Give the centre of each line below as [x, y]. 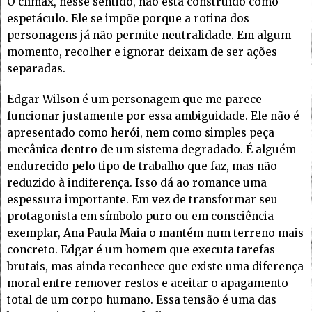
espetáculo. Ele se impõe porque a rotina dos [128, 19]
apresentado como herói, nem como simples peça [141, 133]
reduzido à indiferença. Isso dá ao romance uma [137, 183]
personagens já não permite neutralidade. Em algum [149, 36]
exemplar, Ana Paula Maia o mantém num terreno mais [155, 233]
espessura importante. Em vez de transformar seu [142, 200]
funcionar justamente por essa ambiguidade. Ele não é [153, 116]
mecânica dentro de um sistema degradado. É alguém [151, 150]
